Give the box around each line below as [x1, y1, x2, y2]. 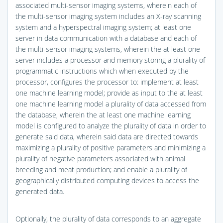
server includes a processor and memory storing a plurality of [15, 55, 205, 65]
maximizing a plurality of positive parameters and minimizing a [15, 142, 206, 152]
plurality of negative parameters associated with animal [15, 153, 185, 163]
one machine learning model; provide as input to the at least [15, 88, 203, 98]
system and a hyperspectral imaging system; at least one [15, 22, 191, 32]
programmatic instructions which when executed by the [15, 66, 189, 76]
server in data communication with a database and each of [15, 33, 197, 43]
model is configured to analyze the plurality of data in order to [15, 120, 206, 130]
